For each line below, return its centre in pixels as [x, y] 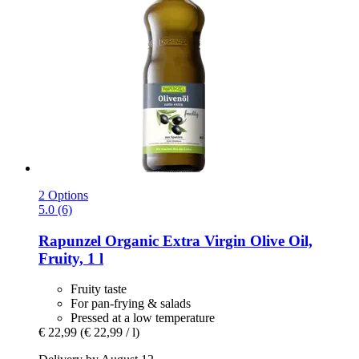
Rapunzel [70, 240]
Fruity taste [99, 289]
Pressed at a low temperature [143, 318]
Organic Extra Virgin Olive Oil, [207, 240]
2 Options [63, 196]
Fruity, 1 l [71, 258]
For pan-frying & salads [131, 304]
